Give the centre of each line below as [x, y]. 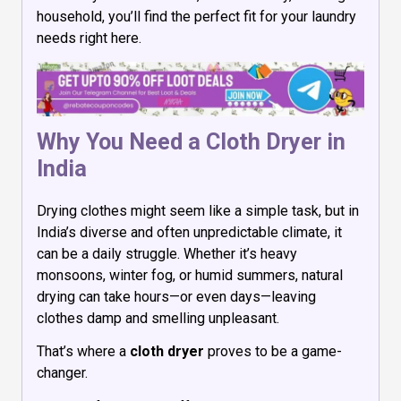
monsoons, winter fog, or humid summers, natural [190, 275]
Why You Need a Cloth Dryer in [191, 141]
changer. [62, 373]
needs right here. [89, 38]
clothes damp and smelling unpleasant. [158, 318]
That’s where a [83, 352]
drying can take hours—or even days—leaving [176, 296]
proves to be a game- [273, 352]
